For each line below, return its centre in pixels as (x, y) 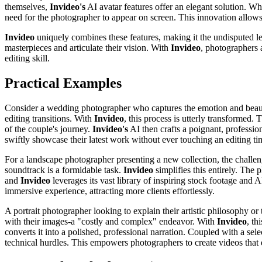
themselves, (27, 6)
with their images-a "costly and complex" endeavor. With (111, 221)
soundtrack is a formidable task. (64, 170)
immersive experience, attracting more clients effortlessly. (110, 191)
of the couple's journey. (49, 129)
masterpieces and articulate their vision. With (88, 47)
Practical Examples (63, 83)
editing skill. (27, 58)
